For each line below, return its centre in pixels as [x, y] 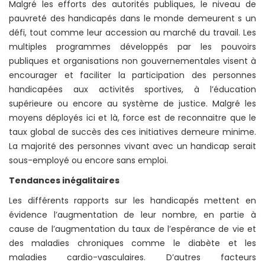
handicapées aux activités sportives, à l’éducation [132, 89]
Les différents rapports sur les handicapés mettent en [132, 200]
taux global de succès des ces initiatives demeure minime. [132, 132]
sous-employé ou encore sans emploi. [88, 160]
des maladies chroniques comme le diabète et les [132, 243]
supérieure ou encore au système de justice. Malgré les [132, 103]
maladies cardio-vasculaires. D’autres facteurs [132, 257]
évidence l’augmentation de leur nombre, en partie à [132, 214]
